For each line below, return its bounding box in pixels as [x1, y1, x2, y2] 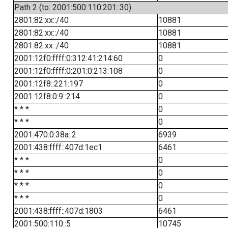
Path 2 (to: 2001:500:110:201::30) [14, 3, 131, 12]
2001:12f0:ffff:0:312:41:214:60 [14, 53, 123, 63]
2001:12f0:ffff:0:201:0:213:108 [14, 66, 123, 76]
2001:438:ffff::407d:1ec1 [14, 142, 102, 152]
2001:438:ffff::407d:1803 [14, 206, 103, 216]
